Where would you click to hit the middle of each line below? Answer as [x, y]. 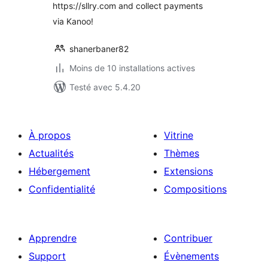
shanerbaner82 [99, 49]
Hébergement [60, 171]
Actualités [51, 153]
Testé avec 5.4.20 [105, 87]
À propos [50, 135]
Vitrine [179, 135]
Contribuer [188, 238]
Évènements [191, 256]
